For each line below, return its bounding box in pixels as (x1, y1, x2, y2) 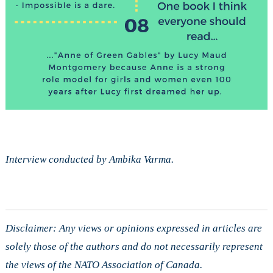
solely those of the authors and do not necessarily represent (5, 241, 263, 253)
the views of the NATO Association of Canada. (5, 259, 202, 271)
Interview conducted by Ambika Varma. (5, 154, 174, 166)
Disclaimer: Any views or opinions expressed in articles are (5, 222, 262, 235)
